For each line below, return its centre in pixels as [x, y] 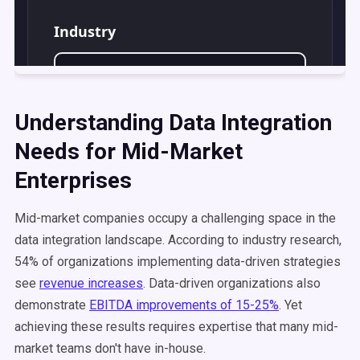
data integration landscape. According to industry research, [178, 240]
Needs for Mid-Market [129, 151]
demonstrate [52, 305]
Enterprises [73, 180]
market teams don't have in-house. [110, 348]
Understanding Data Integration [173, 123]
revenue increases [91, 283]
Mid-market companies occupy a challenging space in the [175, 218]
